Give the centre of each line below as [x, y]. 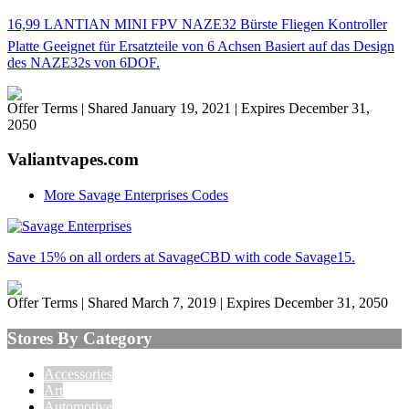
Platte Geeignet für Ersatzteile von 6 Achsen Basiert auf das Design [201, 46]
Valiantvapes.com [73, 160]
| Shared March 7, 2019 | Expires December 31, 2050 [235, 303]
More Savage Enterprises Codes [136, 195]
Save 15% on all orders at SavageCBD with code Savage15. [181, 257]
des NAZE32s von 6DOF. [84, 62]
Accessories [78, 373]
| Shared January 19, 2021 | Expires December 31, [225, 108]
